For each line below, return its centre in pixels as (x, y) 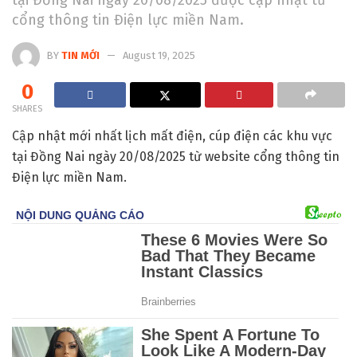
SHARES (27, 108)
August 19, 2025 (159, 55)
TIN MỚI (80, 55)
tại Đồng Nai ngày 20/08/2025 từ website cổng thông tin (176, 156)
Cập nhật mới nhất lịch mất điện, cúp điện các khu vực (172, 135)
